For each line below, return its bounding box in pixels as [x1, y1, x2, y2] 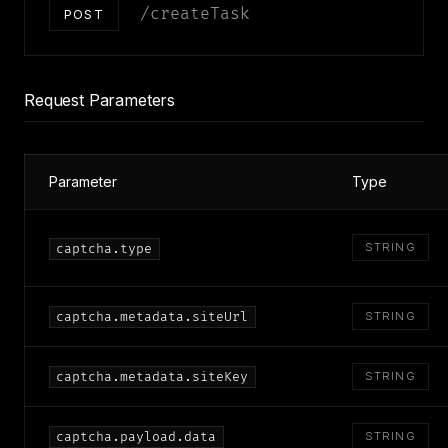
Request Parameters [24, 90, 176, 110]
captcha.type [56, 241, 153, 257]
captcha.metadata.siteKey [56, 369, 249, 385]
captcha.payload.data [56, 429, 217, 445]
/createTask [139, 4, 250, 24]
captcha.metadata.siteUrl [56, 309, 249, 325]
